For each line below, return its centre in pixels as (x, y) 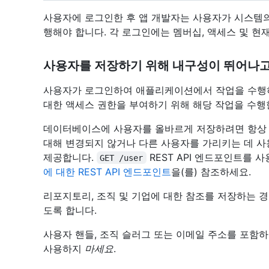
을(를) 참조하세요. (211, 171)
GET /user (122, 158)
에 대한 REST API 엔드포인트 (107, 171)
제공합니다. (70, 157)
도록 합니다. (70, 210)
